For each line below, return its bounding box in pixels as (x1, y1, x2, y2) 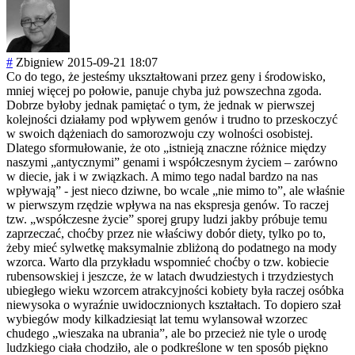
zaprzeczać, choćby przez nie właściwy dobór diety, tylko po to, (6, 227, 326, 241)
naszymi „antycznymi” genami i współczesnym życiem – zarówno (6, 155, 338, 170)
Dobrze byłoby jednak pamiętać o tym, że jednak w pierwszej (6, 98, 315, 113)
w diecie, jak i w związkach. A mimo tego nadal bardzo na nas (6, 170, 318, 184)
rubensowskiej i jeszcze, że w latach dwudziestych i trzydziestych (6, 269, 334, 284)
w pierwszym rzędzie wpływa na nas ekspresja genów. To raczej (6, 198, 329, 212)
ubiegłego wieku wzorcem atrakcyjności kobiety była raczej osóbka (6, 284, 344, 298)
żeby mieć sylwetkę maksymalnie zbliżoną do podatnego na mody (6, 241, 337, 255)
